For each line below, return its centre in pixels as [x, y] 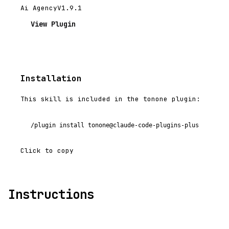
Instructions [51, 195]
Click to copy [47, 151]
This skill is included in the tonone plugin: [110, 99]
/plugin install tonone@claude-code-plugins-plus [115, 125]
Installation [51, 79]
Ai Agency [39, 8]
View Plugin [53, 24]
